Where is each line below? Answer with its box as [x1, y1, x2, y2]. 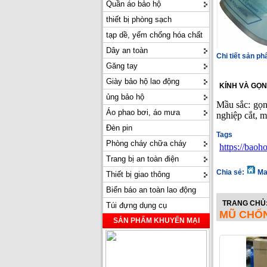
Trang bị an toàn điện [106, 154, 179, 163]
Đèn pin [106, 123, 132, 132]
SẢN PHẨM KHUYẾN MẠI [113, 216, 200, 225]
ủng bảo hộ [106, 92, 144, 101]
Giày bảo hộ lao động [106, 77, 179, 86]
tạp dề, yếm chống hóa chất [106, 30, 203, 39]
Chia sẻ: [216, 168, 246, 177]
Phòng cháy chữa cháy [106, 139, 187, 148]
